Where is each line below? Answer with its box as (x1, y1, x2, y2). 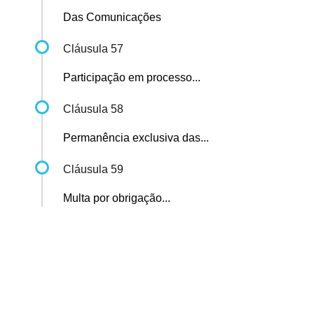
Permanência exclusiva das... (63, 132, 209, 144)
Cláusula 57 (63, 43, 123, 55)
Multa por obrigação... (63, 192, 170, 205)
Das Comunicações (63, 11, 161, 24)
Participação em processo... (63, 71, 200, 84)
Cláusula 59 (63, 163, 123, 176)
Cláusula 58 (63, 103, 123, 116)
